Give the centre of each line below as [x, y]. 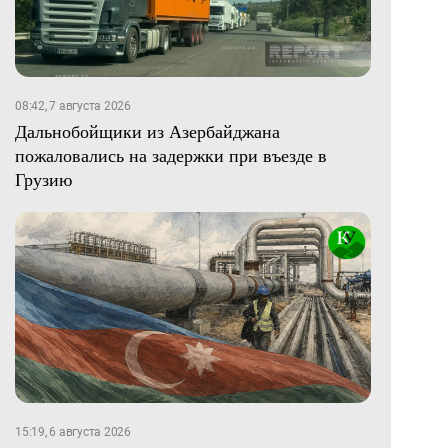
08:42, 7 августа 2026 [73, 105]
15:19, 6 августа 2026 [73, 432]
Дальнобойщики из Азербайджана [147, 130]
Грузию [43, 178]
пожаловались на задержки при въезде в [171, 154]
